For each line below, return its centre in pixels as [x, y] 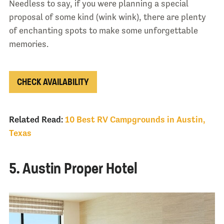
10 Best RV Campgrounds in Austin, [135, 120]
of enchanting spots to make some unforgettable [103, 30]
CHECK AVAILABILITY [53, 82]
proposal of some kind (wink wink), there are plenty [107, 17]
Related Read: [37, 120]
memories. [28, 44]
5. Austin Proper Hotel [73, 169]
